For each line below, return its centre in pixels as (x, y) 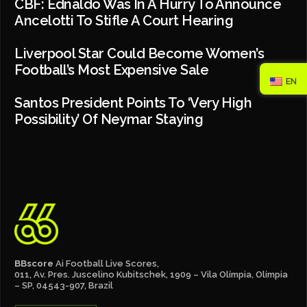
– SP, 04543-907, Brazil (64, 286)
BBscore (34, 264)
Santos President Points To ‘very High (133, 103)
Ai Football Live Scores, (108, 264)
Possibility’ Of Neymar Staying (109, 120)
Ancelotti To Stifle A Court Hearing (124, 21)
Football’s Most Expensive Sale (112, 70)
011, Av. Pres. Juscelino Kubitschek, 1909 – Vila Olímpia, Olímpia (151, 275)
